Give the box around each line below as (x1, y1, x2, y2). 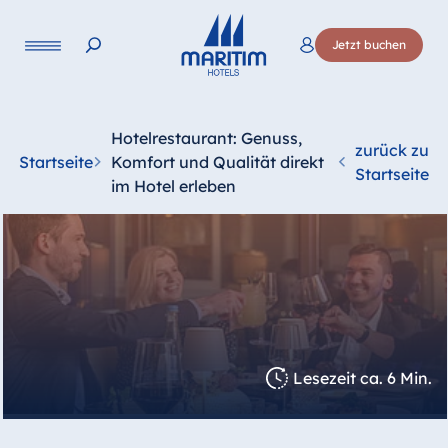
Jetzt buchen (332, 37, 407, 52)
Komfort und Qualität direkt (110, 152, 324, 172)
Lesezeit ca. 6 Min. (293, 367, 433, 388)
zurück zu (355, 140, 430, 160)
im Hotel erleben (110, 176, 236, 196)
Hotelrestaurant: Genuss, (110, 128, 302, 148)
